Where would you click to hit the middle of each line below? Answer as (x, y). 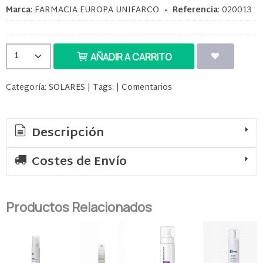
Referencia (195, 10)
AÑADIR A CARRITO (131, 57)
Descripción (66, 133)
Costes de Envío (78, 162)
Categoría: (27, 88)
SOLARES (67, 88)
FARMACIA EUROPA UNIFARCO (97, 10)
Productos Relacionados (79, 208)
